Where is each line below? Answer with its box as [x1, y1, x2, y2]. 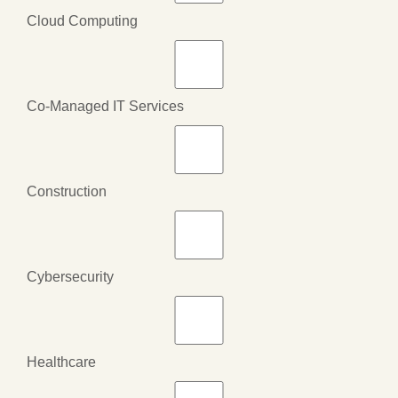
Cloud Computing [27, 12, 138, 28]
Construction [27, 183, 107, 199]
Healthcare [27, 354, 96, 370]
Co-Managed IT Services [27, 98, 184, 114]
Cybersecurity [27, 268, 114, 284]
